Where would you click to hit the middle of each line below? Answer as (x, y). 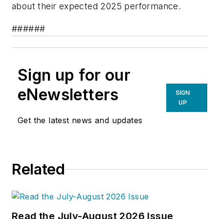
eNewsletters (68, 95)
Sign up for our (74, 75)
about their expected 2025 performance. (97, 6)
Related (38, 169)
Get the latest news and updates (80, 120)
